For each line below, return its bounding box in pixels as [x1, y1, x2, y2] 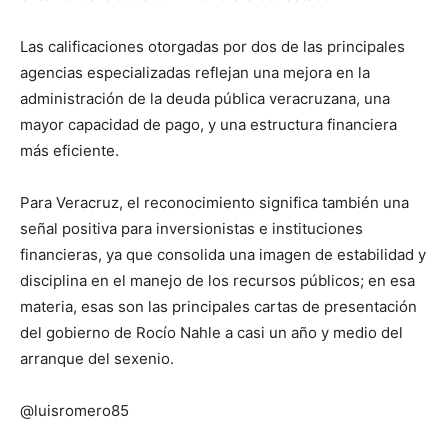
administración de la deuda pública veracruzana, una [20, 88, 390, 108]
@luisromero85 [20, 400, 129, 420]
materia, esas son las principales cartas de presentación [20, 296, 417, 316]
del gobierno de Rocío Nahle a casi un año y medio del [20, 322, 403, 342]
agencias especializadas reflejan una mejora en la [20, 62, 370, 82]
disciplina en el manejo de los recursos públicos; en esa [20, 270, 415, 290]
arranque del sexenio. [20, 348, 174, 368]
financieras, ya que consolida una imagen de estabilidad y [20, 244, 426, 264]
